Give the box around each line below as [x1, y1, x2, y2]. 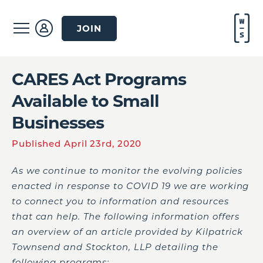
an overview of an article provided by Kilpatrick [12, 226, 244, 237]
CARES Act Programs [12, 69, 186, 89]
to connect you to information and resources [12, 195, 229, 207]
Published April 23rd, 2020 [12, 138, 142, 149]
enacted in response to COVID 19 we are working [12, 180, 249, 191]
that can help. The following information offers [12, 211, 240, 222]
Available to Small [12, 90, 159, 111]
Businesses [12, 112, 104, 133]
